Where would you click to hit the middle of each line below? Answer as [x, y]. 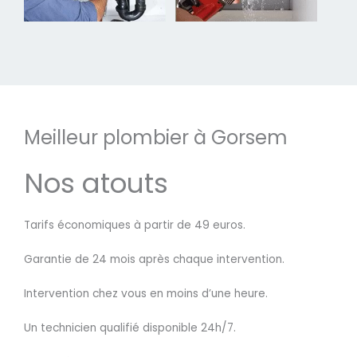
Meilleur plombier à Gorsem [156, 138]
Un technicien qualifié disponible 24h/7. [130, 328]
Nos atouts [96, 184]
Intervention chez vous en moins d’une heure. [146, 294]
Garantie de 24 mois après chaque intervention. [154, 260]
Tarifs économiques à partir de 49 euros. [135, 226]
